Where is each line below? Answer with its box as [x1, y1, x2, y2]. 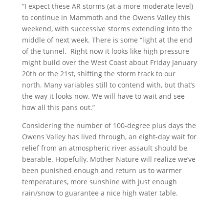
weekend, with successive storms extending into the [22, 24, 192, 34]
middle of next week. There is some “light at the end [22, 35, 193, 45]
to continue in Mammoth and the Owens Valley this [22, 13, 190, 22]
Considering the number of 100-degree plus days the [22, 121, 196, 131]
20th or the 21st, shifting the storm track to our [22, 69, 175, 79]
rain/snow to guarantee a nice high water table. [22, 188, 178, 198]
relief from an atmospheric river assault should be [22, 143, 187, 153]
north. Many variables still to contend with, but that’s [22, 80, 195, 90]
